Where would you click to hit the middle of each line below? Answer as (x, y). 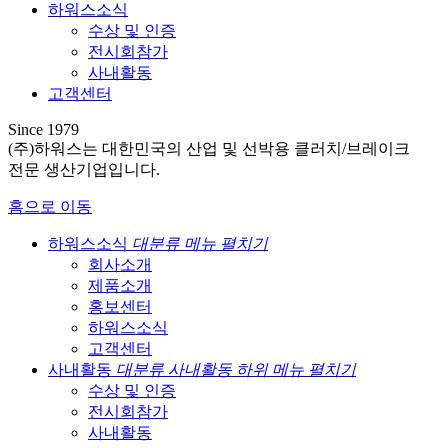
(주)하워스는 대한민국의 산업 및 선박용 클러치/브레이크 (209, 148)
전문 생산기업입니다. (84, 169)
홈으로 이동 (50, 206)
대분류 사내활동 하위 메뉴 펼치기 (236, 369)
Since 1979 (43, 129)
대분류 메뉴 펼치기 (200, 243)
